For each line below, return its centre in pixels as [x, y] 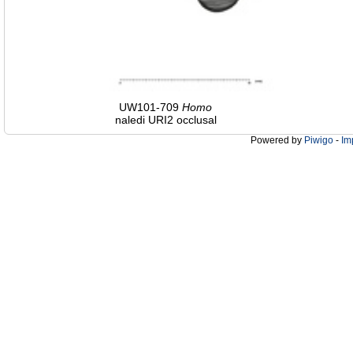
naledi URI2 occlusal [165, 119]
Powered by [277, 140]
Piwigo [319, 140]
